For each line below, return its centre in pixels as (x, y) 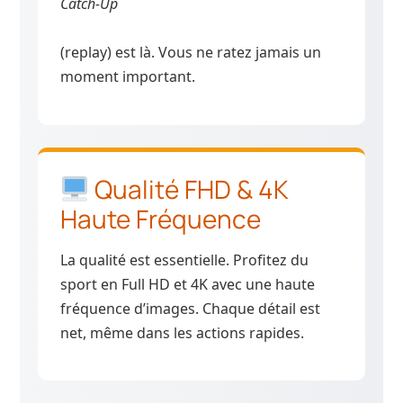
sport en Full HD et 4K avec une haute (188, 284)
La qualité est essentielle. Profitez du (185, 260)
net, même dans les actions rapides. (183, 332)
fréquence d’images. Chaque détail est (191, 308)
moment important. (128, 77)
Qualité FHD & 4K (189, 188)
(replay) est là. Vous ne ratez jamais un (191, 53)
